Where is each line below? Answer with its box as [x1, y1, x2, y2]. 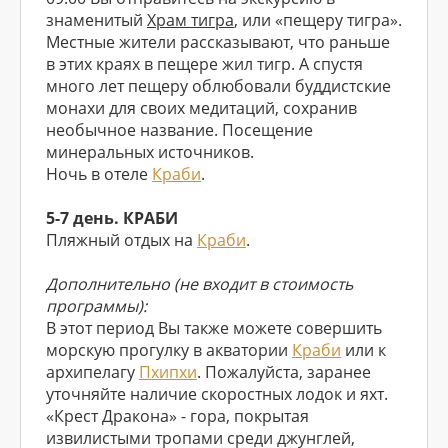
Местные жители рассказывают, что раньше [46, 31, 390, 53]
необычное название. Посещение [46, 119, 313, 141]
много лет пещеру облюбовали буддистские [46, 75, 391, 97]
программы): [46, 295, 147, 317]
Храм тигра [147, 9, 234, 31]
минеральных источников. [46, 141, 254, 163]
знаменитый [46, 9, 147, 31]
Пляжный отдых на [46, 229, 197, 251]
